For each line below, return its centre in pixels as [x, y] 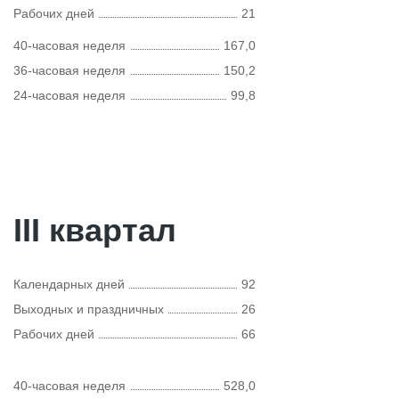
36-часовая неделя [69, 70]
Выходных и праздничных [89, 309]
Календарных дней [69, 284]
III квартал [95, 230]
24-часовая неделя [69, 95]
